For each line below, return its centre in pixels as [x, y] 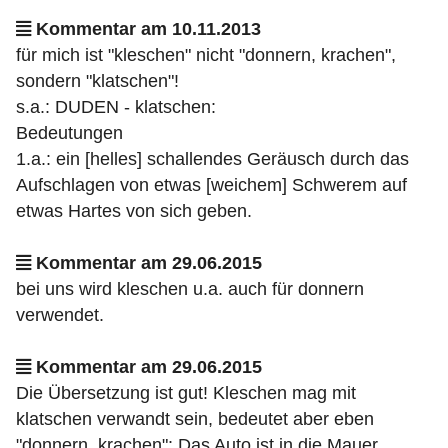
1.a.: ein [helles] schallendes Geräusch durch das [212, 159]
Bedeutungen [69, 133]
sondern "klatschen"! [97, 81]
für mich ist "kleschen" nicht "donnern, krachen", [206, 55]
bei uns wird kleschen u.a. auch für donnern [190, 289]
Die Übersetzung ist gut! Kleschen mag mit [186, 393]
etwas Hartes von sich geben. [134, 211]
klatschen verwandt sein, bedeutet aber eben [195, 419]
